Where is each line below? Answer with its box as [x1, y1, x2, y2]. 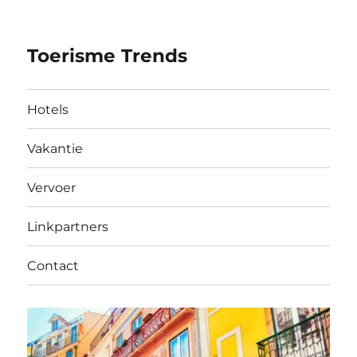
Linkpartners [27, 218, 109, 234]
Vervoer [27, 179, 76, 195]
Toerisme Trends [27, 45, 188, 67]
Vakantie [27, 140, 84, 156]
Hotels [27, 101, 69, 117]
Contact [27, 257, 80, 273]
